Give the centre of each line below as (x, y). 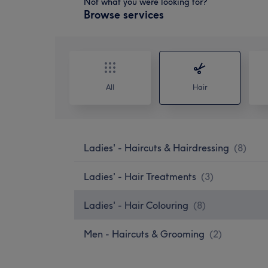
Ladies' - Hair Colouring (136, 205)
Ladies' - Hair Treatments (140, 176)
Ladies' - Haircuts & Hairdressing (156, 147)
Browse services (124, 14)
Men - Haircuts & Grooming (144, 234)
